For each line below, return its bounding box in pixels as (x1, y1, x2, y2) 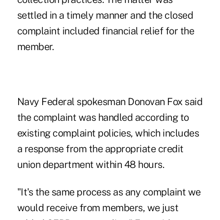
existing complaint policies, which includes (17, 127, 199, 139)
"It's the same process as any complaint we (17, 186, 201, 198)
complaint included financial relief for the (17, 25, 194, 37)
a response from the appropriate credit (17, 142, 184, 155)
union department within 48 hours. (17, 158, 165, 170)
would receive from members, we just (17, 201, 179, 214)
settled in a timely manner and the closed (17, 9, 193, 21)
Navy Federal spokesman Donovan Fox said (17, 95, 203, 108)
